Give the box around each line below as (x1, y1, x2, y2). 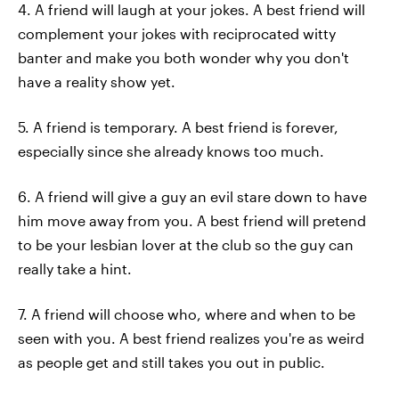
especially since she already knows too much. (18, 142, 324, 159)
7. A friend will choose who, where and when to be (18, 305, 355, 322)
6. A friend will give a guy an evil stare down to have (18, 188, 367, 205)
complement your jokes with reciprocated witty (18, 25, 336, 42)
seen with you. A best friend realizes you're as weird (18, 330, 364, 346)
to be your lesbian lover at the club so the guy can (18, 236, 354, 253)
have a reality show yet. (18, 73, 175, 90)
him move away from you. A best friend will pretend (18, 212, 366, 229)
